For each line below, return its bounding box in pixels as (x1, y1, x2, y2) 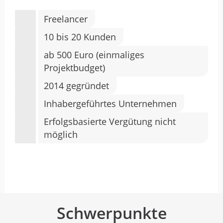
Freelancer (44, 13, 88, 25)
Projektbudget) (44, 62, 105, 74)
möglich (44, 128, 78, 140)
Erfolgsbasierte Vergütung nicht (44, 115, 176, 127)
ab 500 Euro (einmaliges (44, 49, 144, 61)
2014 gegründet (44, 80, 109, 92)
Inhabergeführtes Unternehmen (44, 98, 177, 110)
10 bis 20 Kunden (44, 31, 116, 43)
